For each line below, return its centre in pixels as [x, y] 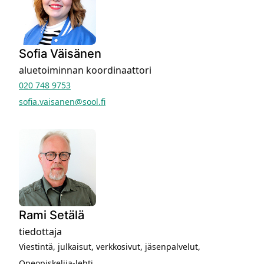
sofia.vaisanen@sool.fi [62, 101]
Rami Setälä [52, 215]
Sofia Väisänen [60, 53]
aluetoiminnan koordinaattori [85, 70]
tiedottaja [40, 231]
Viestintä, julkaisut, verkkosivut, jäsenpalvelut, [110, 246]
